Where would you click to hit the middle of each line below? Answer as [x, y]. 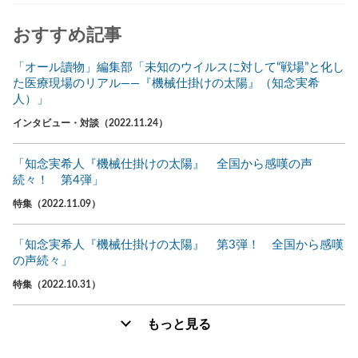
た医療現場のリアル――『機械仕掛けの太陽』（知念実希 [166, 83]
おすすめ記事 [67, 35]
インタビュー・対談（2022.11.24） [90, 123]
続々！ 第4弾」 [58, 180]
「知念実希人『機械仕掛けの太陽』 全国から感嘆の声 [163, 164]
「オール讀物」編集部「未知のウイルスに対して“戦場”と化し [179, 67]
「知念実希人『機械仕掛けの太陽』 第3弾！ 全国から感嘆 [178, 245]
